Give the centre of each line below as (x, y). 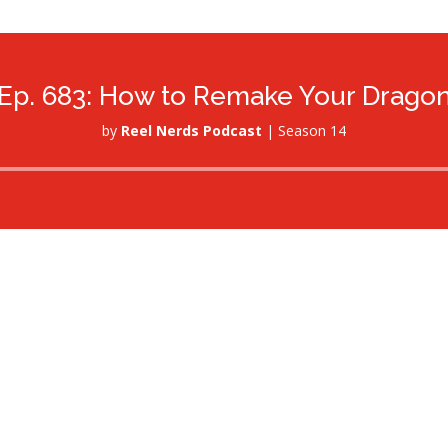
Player (243, 193)
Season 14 (312, 131)
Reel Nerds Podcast (191, 131)
